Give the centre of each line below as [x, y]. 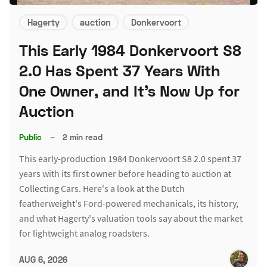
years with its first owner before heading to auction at [125, 174]
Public [30, 137]
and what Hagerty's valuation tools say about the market [131, 218]
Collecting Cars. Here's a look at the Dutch [102, 189]
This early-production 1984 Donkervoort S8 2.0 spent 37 [130, 159]
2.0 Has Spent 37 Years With [119, 71]
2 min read [83, 137]
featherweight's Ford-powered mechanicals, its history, [129, 204]
